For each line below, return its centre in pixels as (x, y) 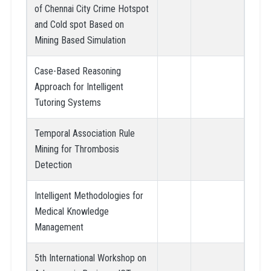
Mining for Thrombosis (77, 149)
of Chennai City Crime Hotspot (91, 8)
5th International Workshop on (90, 258)
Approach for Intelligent (79, 87)
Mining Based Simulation (80, 40)
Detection (53, 165)
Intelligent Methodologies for (89, 195)
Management (59, 227)
